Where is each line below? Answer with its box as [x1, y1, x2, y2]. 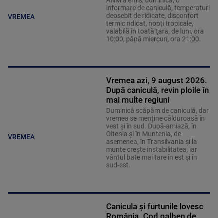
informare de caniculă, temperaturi [106, 4, 210, 12]
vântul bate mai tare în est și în [106, 153, 197, 162]
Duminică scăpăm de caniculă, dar [106, 107, 209, 115]
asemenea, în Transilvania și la [106, 138, 197, 146]
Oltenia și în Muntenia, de [106, 130, 181, 138]
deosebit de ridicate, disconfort [106, 12, 199, 20]
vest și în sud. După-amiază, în [106, 122, 197, 130]
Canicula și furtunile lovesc [106, 201, 203, 212]
